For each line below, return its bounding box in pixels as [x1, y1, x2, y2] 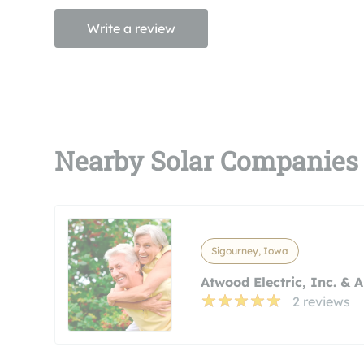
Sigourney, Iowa [210, 245, 288, 257]
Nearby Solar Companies [54, 143, 358, 178]
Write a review [87, 20, 175, 37]
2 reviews [292, 293, 350, 310]
